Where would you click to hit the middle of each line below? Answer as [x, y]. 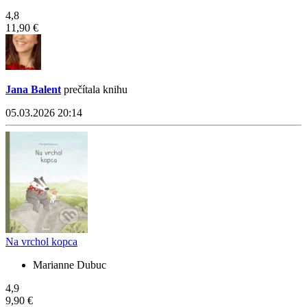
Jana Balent [33, 90]
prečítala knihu [94, 90]
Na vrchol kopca [41, 242]
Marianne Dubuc [70, 265]
